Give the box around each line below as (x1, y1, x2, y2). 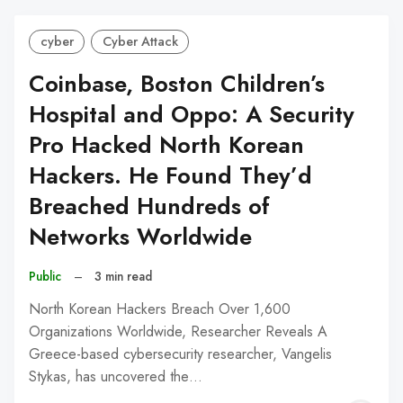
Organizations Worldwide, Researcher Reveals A (29, 321, 327, 343)
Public (29, 266, 61, 285)
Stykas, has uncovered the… (29, 366, 202, 388)
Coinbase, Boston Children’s (29, 67, 325, 102)
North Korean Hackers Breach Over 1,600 (29, 299, 291, 320)
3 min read (94, 266, 153, 285)
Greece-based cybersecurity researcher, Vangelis (29, 344, 332, 365)
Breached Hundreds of (29, 190, 270, 224)
